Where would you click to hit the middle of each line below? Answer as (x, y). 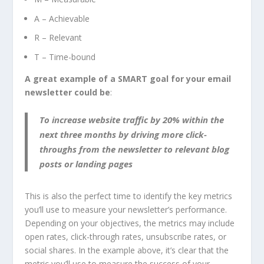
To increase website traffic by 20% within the (132, 119)
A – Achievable (62, 18)
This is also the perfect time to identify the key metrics (129, 196)
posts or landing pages (86, 164)
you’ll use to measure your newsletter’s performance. (126, 209)
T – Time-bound (65, 57)
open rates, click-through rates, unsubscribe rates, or (126, 236)
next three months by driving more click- (123, 134)
